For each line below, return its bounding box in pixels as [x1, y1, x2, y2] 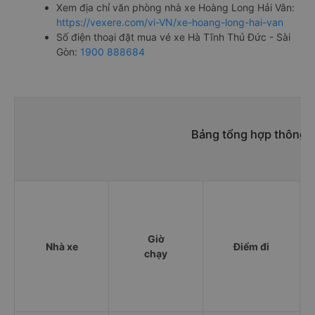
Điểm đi [233, 240, 269, 252]
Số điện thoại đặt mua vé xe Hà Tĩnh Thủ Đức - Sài [56, 30, 290, 43]
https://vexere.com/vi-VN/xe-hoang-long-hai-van [56, 15, 283, 28]
